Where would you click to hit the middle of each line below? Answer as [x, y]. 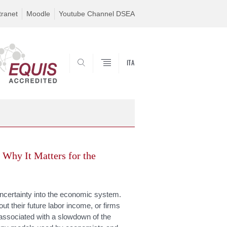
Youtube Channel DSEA [97, 14]
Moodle [38, 14]
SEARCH [117, 75]
